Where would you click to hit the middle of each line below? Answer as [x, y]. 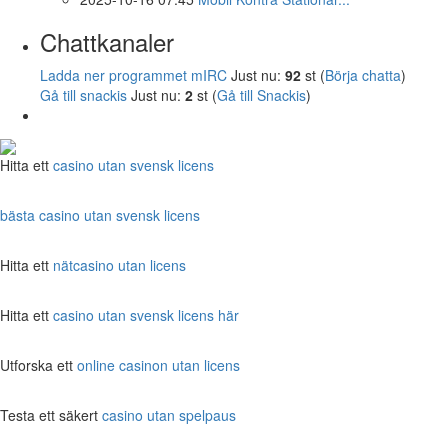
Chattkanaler [107, 41]
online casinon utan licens [158, 364]
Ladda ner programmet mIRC [133, 74]
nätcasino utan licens [119, 264]
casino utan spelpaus [169, 414]
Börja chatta [363, 74]
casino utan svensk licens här [146, 314]
